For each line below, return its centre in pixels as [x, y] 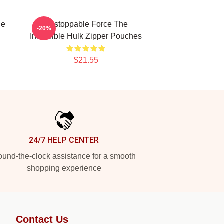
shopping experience [64, 168]
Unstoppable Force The [86, 24]
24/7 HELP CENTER [64, 140]
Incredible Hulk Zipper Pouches [86, 36]
